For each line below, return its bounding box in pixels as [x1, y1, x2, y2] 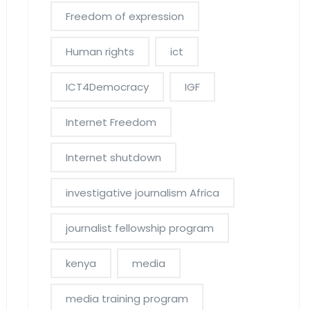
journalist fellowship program [65, 221, 214, 235]
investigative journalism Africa [65, 185, 219, 200]
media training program [65, 291, 188, 306]
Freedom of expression [65, 9, 184, 24]
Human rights [65, 44, 134, 59]
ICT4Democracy [65, 80, 149, 94]
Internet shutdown [65, 150, 161, 165]
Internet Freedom [65, 115, 156, 129]
